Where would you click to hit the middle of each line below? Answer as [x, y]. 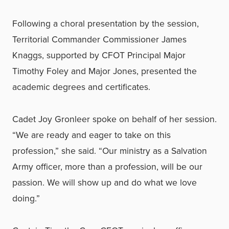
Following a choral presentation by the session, [106, 23]
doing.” [26, 198]
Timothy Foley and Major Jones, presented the [105, 71]
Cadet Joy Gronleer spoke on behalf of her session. [114, 119]
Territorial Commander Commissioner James [99, 39]
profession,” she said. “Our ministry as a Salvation [110, 150]
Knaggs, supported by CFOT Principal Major [99, 55]
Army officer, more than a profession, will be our [107, 166]
